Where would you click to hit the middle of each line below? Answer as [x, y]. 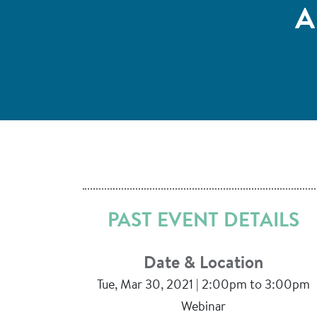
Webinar [203, 308]
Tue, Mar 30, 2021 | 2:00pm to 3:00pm [203, 286]
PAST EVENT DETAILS [203, 221]
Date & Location [203, 264]
